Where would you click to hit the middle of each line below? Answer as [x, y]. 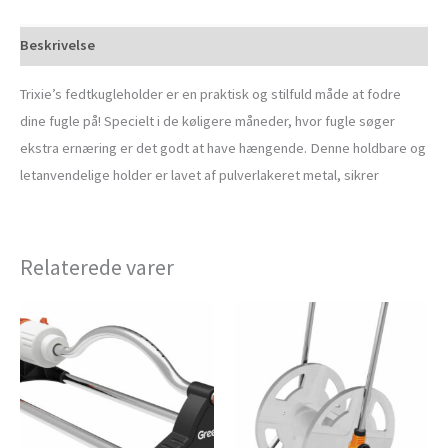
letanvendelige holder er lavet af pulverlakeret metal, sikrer [199, 174]
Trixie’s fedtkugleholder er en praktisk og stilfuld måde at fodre [210, 93]
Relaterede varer [97, 266]
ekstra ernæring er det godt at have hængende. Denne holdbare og [223, 147]
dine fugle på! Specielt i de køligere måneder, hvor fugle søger [207, 120]
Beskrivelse [57, 44]
